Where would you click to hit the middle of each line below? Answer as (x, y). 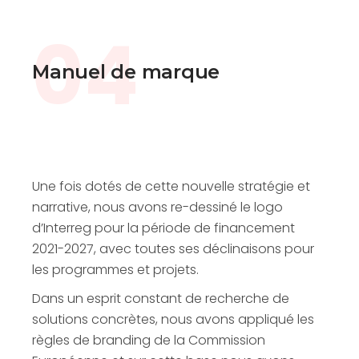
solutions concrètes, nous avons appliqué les (173, 320)
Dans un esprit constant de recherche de (161, 299)
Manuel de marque (126, 72)
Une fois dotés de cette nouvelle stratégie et (171, 187)
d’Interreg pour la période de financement (163, 228)
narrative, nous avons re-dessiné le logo (157, 208)
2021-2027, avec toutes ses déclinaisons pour (173, 249)
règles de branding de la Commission (149, 341)
